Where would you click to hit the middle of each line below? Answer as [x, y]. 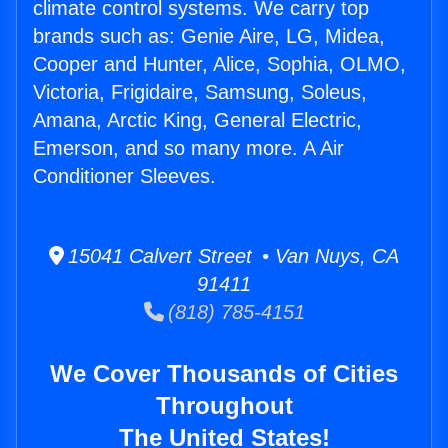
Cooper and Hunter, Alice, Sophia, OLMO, [219, 64]
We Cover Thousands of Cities [224, 374]
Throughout [224, 406]
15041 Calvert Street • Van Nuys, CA [231, 256]
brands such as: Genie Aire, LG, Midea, [209, 36]
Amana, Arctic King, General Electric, [197, 120]
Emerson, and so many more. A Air [188, 148]
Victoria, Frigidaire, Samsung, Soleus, [200, 92]
